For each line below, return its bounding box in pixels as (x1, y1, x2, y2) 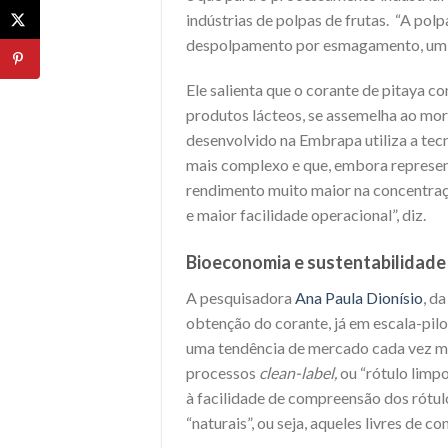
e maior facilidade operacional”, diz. (186, 205, 429, 225)
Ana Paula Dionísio (295, 288, 423, 308)
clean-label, (259, 363, 337, 383)
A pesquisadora (186, 288, 295, 308)
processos (186, 363, 259, 383)
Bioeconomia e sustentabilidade (186, 251, 446, 274)
